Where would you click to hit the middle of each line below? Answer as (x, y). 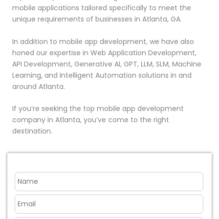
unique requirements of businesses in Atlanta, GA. (97, 19)
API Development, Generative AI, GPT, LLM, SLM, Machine (107, 64)
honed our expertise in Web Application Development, (104, 53)
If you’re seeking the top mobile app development (98, 109)
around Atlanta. (38, 86)
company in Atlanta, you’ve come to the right (90, 120)
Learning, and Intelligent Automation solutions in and (102, 75)
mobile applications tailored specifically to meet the (101, 8)
